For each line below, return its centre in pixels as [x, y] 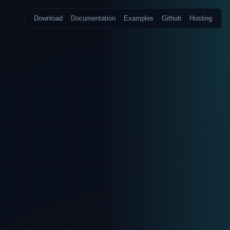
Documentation [93, 18]
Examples [139, 18]
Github [172, 18]
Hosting [201, 18]
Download [49, 18]
